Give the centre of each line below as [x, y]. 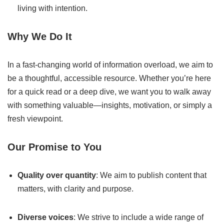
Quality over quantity [57, 175]
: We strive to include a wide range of [138, 217]
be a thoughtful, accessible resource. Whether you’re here [109, 78]
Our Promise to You [54, 147]
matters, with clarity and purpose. [75, 189]
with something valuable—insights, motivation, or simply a [110, 105]
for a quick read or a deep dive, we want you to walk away [109, 92]
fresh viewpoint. [35, 119]
